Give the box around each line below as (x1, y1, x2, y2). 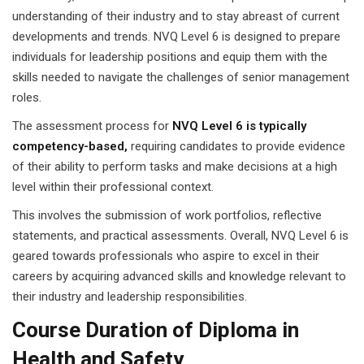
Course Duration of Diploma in (12, 318, 299, 342)
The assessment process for (12, 119, 172, 133)
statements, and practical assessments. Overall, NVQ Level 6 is (12, 228, 349, 243)
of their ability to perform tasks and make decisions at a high (12, 159, 337, 174)
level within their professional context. (12, 180, 214, 194)
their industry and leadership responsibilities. (12, 289, 247, 304)
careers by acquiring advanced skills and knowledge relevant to (12, 269, 346, 284)
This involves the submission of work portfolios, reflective (12, 208, 322, 223)
